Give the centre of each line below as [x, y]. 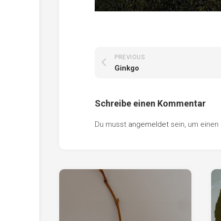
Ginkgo [127, 68]
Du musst [111, 124]
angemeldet [148, 124]
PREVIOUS [129, 57]
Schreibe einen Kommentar [150, 103]
